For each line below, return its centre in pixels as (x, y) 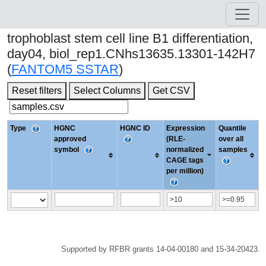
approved (70, 139)
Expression (186, 128)
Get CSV (171, 91)
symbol (67, 150)
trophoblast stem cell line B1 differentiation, (130, 38)
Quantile (232, 128)
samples (233, 150)
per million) (185, 171)
